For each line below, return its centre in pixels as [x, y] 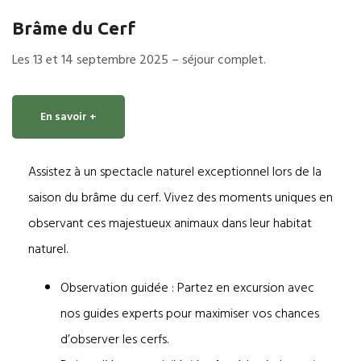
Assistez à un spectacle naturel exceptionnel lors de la [175, 172]
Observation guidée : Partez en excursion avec [187, 288]
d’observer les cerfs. [114, 340]
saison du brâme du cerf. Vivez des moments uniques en [180, 198]
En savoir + [68, 117]
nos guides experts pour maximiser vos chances [190, 314]
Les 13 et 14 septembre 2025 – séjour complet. [139, 60]
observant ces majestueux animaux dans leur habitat [170, 224]
